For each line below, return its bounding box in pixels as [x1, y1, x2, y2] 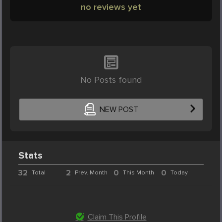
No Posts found [80, 74, 142, 85]
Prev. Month [75, 168, 108, 176]
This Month [122, 168, 154, 176]
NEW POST [99, 105, 138, 115]
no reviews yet [81, 1, 141, 12]
